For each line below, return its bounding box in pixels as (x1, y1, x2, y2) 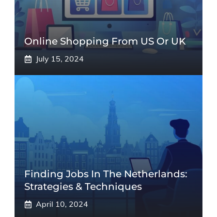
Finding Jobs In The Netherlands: (24, 168, 187, 180)
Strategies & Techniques (24, 181, 142, 192)
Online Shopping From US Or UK (24, 35, 186, 47)
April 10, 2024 (36, 199, 88, 209)
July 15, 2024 (36, 54, 84, 63)
